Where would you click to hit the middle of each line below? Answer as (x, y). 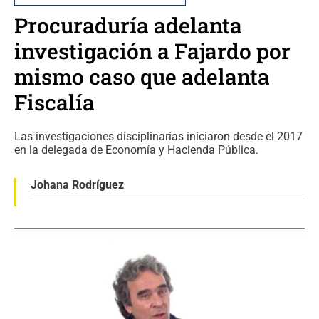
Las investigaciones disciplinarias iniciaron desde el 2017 (158, 136)
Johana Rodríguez (77, 185)
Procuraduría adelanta (128, 25)
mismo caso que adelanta (142, 77)
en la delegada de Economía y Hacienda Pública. (136, 150)
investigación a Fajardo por (152, 51)
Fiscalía (54, 102)
